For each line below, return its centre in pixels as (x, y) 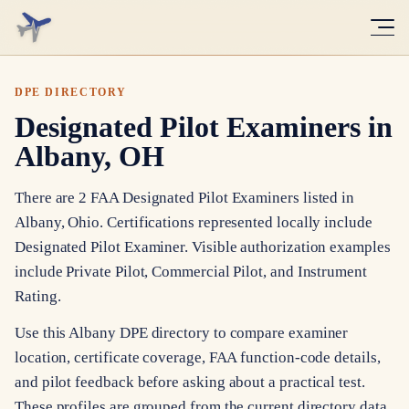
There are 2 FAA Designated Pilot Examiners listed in (185, 197)
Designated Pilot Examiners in (204, 126)
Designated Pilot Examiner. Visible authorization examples (203, 246)
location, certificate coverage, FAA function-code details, (198, 358)
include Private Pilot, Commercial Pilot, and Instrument (191, 271)
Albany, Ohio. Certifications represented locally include (194, 222)
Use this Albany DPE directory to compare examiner (182, 333)
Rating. (38, 296)
